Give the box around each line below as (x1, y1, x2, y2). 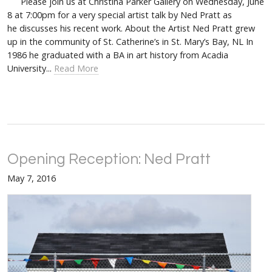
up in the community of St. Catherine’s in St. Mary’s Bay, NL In (7, 36, 253, 48)
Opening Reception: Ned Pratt (7, 152, 211, 168)
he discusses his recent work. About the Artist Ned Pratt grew (7, 22, 255, 35)
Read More (54, 63, 98, 75)
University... (7, 63, 54, 75)
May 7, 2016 (7, 172, 56, 185)
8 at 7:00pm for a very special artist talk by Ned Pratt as (7, 9, 232, 21)
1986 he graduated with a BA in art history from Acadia (7, 49, 228, 61)
